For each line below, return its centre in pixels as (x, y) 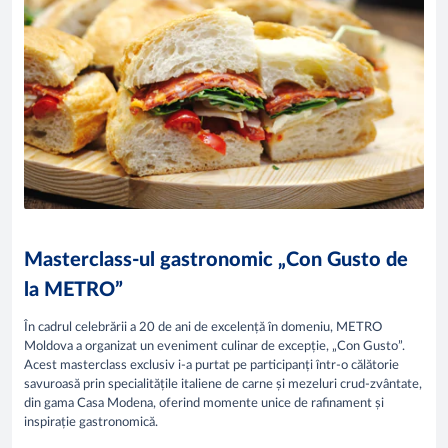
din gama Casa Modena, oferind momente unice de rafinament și (204, 403)
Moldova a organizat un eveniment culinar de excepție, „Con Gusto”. (214, 346)
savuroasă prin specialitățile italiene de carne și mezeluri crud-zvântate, (223, 384)
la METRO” (73, 289)
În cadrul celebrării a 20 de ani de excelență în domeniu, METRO (203, 327)
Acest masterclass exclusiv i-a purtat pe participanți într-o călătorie (211, 365)
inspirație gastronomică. (92, 422)
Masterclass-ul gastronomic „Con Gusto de (216, 259)
